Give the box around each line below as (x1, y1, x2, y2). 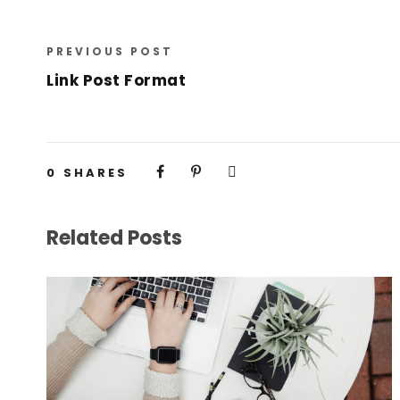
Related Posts (46, 223, 182, 252)
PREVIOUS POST (46, 43, 173, 59)
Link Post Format (46, 69, 186, 91)
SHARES (63, 163, 128, 181)
